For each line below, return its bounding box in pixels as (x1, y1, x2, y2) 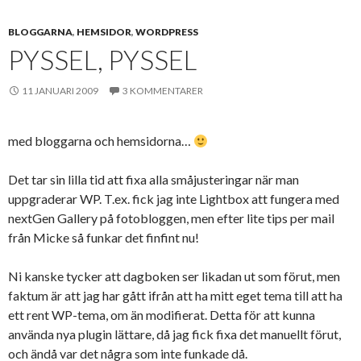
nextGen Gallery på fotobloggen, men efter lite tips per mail (8, 210, 334, 226)
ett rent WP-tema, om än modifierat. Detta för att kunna (8, 307, 315, 322)
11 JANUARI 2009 (22, 85, 98, 97)
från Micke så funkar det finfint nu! (8, 230, 199, 245)
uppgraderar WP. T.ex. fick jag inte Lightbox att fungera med (8, 191, 339, 206)
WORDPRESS (135, 26, 198, 38)
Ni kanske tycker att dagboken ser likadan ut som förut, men (8, 268, 340, 284)
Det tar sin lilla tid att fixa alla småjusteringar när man (8, 172, 299, 187)
